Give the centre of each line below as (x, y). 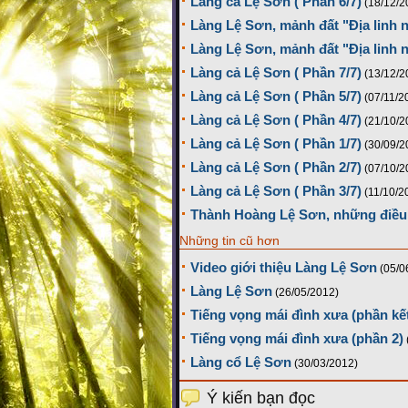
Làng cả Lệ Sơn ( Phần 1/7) (276, 144)
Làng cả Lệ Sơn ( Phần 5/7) (276, 97)
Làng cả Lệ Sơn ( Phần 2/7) (276, 168)
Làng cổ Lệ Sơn (241, 362)
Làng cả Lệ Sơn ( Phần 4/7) (276, 120)
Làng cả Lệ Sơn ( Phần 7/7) (276, 73)
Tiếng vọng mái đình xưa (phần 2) (297, 339)
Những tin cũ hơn (229, 241)
